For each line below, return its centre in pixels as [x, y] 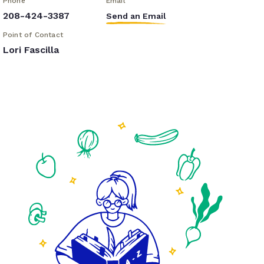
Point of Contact [33, 35]
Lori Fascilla [31, 50]
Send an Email [136, 16]
